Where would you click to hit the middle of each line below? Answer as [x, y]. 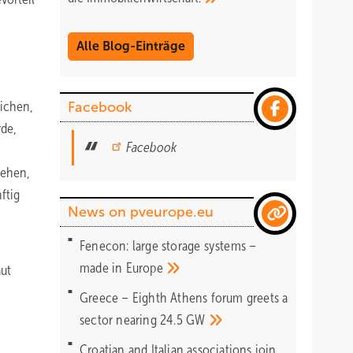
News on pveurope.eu [141, 212]
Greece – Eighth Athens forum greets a [184, 298]
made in [103, 268]
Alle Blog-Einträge [131, 46]
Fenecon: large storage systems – [168, 246]
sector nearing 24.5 [133, 320]
